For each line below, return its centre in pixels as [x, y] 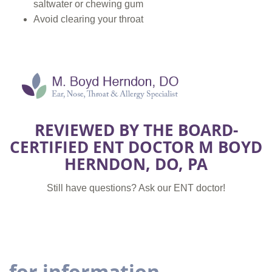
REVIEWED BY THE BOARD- [136, 130]
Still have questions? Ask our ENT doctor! [136, 188]
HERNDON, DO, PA [136, 164]
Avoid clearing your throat [88, 19]
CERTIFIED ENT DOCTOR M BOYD [136, 147]
